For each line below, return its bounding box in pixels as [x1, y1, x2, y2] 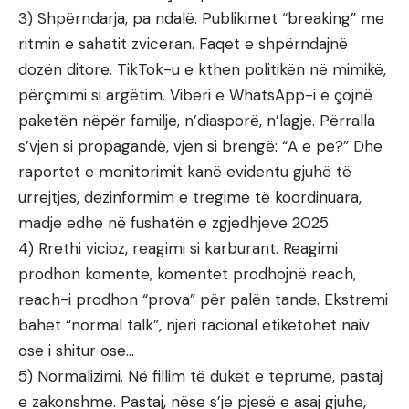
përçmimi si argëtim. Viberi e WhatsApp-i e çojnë [18, 85, 372, 106]
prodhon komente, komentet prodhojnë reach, [18, 264, 356, 285]
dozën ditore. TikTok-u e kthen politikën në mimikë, [18, 59, 386, 80]
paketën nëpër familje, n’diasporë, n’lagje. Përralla [18, 110, 375, 131]
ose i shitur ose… [18, 341, 134, 362]
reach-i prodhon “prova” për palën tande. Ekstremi [18, 289, 388, 310]
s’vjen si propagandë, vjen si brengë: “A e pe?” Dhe [18, 136, 383, 157]
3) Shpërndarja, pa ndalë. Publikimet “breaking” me [18, 8, 384, 29]
